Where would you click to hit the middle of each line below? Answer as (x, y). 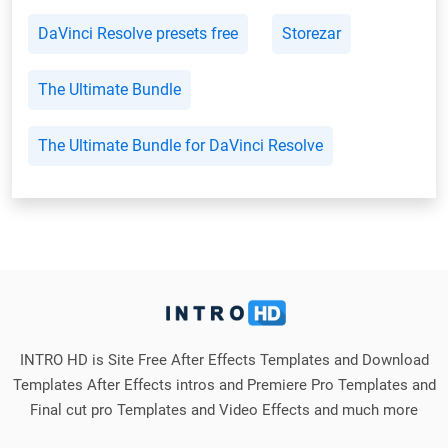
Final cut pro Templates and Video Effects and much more (224, 409)
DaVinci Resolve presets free (138, 33)
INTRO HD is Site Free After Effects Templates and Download (224, 359)
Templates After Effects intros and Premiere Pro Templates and (224, 384)
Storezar (311, 33)
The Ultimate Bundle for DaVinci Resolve (180, 145)
